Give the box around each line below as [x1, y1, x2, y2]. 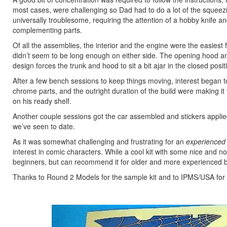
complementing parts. [13, 25, 82, 35]
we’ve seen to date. [13, 121, 75, 131]
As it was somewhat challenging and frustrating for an [13, 136, 186, 146]
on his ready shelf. [13, 96, 71, 106]
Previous [94, 204, 134, 218]
